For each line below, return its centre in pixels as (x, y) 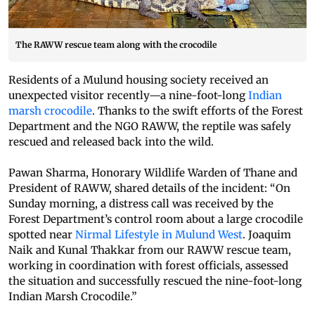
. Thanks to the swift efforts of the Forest (198, 111)
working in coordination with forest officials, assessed (148, 266)
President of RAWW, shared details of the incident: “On (149, 188)
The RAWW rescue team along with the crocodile (116, 45)
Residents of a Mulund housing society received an (139, 80)
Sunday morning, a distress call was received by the (141, 204)
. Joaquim (267, 235)
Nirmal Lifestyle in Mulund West (159, 235)
